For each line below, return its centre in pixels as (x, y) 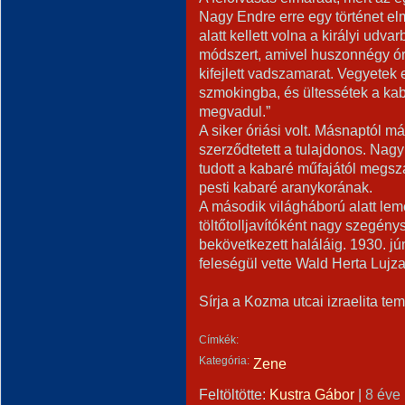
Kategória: (224, 361)
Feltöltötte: (234, 394)
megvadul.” (235, 111)
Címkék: (219, 340)
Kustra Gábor (312, 394)
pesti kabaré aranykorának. (286, 187)
